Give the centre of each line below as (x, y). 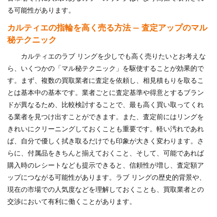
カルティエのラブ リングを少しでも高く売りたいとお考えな (113, 56)
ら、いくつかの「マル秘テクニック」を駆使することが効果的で (106, 69)
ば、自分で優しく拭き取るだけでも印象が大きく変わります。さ (106, 141)
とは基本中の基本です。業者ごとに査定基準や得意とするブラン (106, 93)
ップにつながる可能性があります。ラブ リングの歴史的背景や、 (107, 178)
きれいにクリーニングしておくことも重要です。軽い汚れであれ (106, 129)
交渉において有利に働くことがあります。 (72, 202)
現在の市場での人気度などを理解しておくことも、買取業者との (106, 190)
